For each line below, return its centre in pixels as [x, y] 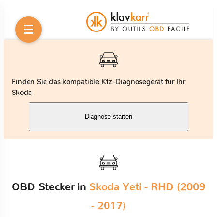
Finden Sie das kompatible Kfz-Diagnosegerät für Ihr [98, 82]
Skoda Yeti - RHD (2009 [147, 187]
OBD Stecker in [50, 187]
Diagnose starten [108, 117]
